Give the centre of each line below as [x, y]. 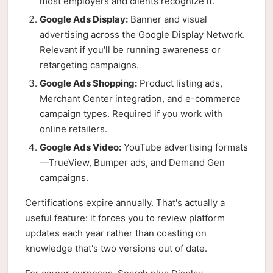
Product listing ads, [180, 83]
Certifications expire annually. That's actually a [125, 203]
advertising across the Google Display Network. [142, 34]
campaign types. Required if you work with [131, 114]
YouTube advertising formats [185, 147]
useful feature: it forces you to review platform [125, 218]
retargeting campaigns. [89, 65]
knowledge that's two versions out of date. [116, 248]
